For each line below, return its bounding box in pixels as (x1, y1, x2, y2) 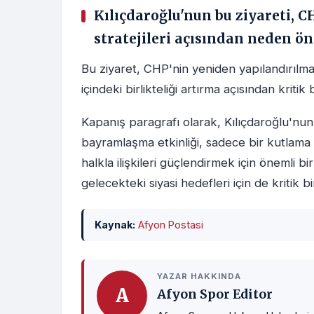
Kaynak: (95, 219, 135, 231)
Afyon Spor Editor (157, 287, 273, 303)
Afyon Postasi (138, 219, 203, 231)
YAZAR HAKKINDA (157, 271, 241, 282)
